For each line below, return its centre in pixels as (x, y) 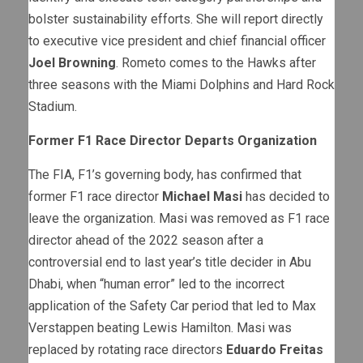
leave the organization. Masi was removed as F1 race (179, 219)
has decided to (286, 197)
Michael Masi (202, 197)
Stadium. (53, 107)
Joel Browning (72, 63)
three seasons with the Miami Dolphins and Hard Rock (181, 85)
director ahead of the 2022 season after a (146, 241)
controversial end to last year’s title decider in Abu (170, 263)
